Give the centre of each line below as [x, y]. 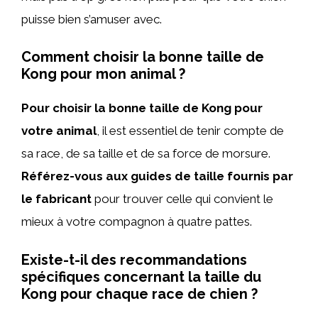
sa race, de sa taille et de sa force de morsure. [146, 153]
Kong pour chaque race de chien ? [139, 294]
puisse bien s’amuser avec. [92, 19]
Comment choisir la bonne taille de [143, 57]
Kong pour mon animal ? [103, 74]
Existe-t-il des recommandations [134, 259]
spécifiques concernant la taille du [141, 276]
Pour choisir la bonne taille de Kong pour [142, 108]
